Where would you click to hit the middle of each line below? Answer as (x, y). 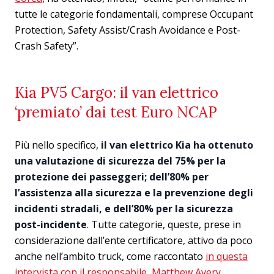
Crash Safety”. (46, 46)
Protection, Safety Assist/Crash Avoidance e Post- (128, 30)
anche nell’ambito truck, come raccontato (110, 256)
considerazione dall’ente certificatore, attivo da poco (134, 240)
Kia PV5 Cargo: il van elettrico (117, 93)
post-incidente (51, 224)
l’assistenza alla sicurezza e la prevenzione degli (134, 193)
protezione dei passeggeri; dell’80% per (112, 177)
